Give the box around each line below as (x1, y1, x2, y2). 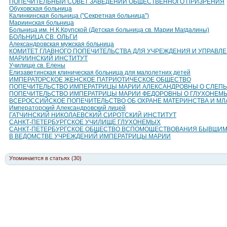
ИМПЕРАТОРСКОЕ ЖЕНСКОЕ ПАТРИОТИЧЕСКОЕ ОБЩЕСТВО (9, 76, 191, 83)
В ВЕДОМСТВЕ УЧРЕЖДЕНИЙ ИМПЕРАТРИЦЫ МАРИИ (9, 133, 171, 140)
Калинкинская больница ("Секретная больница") (9, 12, 149, 19)
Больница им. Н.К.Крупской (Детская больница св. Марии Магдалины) (9, 26, 209, 33)
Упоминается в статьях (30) (9, 155, 82, 161)
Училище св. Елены (9, 62, 65, 69)
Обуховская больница (9, 5, 72, 12)
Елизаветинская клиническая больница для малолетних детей (9, 69, 191, 76)
